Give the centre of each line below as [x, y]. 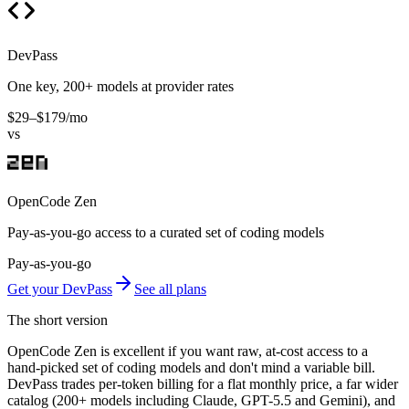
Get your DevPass [60, 289]
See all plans [170, 289]
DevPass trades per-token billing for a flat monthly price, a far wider [203, 384]
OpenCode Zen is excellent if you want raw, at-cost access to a [188, 351]
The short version [58, 320]
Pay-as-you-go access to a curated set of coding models [166, 233]
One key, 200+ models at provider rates [121, 87]
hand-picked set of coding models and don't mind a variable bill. [191, 368]
